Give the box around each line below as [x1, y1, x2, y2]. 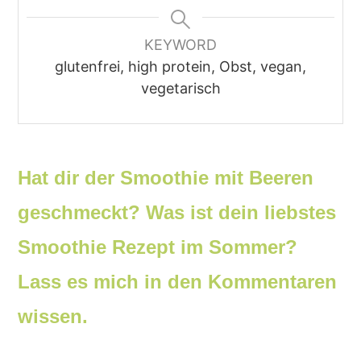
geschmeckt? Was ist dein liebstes [18, 201, 337, 224]
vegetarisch [140, 80, 221, 98]
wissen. [18, 305, 89, 328]
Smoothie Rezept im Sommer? [18, 236, 298, 259]
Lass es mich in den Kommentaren [18, 271, 338, 293]
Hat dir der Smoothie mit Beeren [18, 167, 314, 189]
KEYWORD [144, 36, 217, 54]
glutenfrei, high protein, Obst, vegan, [55, 58, 306, 76]
